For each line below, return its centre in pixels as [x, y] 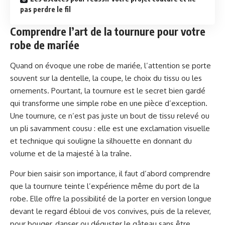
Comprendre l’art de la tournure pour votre [108, 31]
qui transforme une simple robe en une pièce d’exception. [109, 103]
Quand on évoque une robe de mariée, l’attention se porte [110, 66]
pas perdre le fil [45, 9]
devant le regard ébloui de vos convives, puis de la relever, [110, 211]
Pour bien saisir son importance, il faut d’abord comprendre [110, 174]
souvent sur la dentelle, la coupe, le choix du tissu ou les [106, 78]
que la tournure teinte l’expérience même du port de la [105, 186]
